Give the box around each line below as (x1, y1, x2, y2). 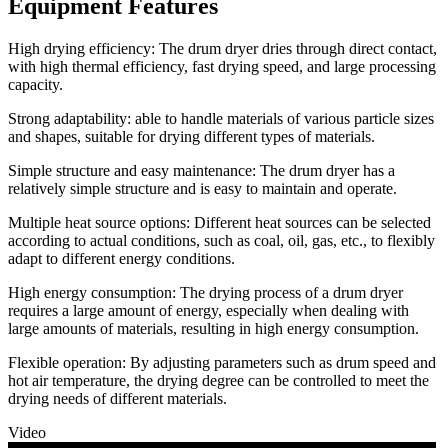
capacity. (8, 75, 63, 93)
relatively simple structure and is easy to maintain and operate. (8, 179, 397, 197)
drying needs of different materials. (8, 389, 227, 407)
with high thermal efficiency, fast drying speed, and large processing (8, 57, 436, 75)
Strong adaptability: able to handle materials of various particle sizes (8, 109, 434, 127)
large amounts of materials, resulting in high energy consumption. (8, 319, 419, 337)
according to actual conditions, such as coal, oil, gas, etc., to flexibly (8, 231, 435, 249)
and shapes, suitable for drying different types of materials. (8, 127, 375, 145)
